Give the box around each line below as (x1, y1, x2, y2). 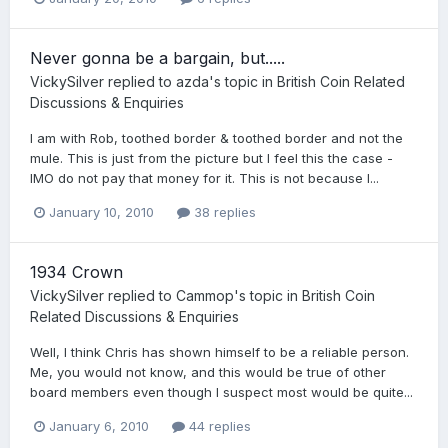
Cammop (176, 287, 234, 305)
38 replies (190, 204, 256, 221)
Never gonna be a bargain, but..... (30, 48, 285, 69)
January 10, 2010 (49, 204, 154, 221)
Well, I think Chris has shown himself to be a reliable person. (30, 344, 409, 361)
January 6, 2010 (49, 418, 149, 435)
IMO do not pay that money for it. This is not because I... (30, 170, 379, 187)
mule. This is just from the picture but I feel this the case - (30, 150, 393, 167)
